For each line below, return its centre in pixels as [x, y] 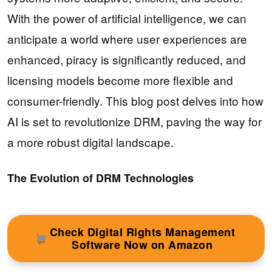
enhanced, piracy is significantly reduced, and [127, 59]
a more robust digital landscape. [90, 142]
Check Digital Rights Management [142, 232]
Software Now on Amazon [142, 245]
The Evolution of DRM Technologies [100, 178]
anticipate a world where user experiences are [127, 39]
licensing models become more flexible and [120, 80]
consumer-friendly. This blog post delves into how [135, 100]
